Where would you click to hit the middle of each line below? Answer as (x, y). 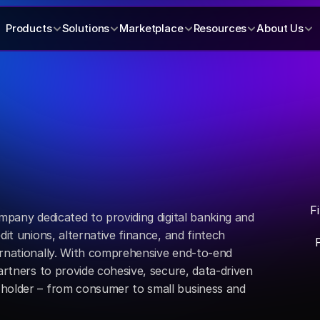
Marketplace (151, 28)
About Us (280, 28)
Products (29, 28)
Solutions (86, 28)
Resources (220, 28)
